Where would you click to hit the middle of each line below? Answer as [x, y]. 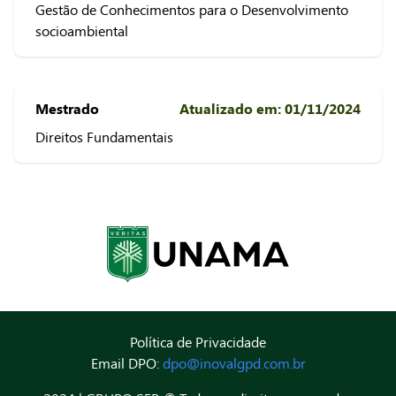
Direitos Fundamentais [104, 137]
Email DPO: [126, 363]
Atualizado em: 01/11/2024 [270, 109]
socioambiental [82, 31]
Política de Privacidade [198, 342]
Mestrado [67, 109]
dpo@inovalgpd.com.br [234, 363]
